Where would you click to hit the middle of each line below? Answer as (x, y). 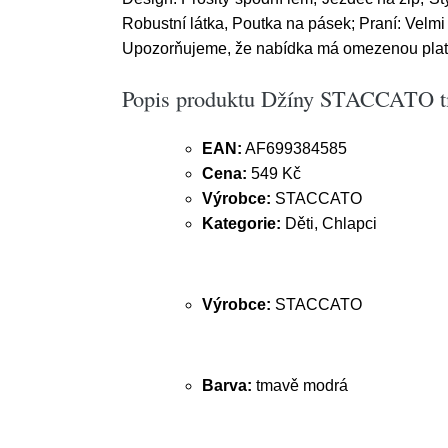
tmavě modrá (302, 385)
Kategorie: (241, 223)
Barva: (229, 385)
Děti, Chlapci (329, 223)
